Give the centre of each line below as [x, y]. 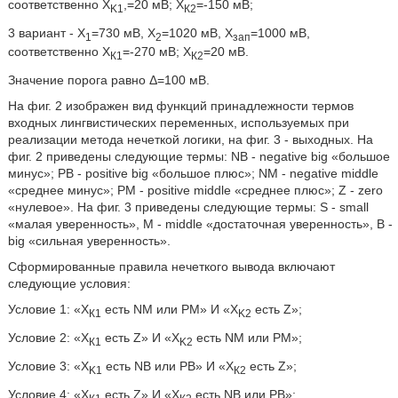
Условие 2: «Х [48, 337]
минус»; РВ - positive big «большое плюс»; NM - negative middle [193, 174]
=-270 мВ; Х [156, 52]
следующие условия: [69, 284]
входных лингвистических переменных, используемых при [178, 123]
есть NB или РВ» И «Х [167, 366]
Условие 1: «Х [48, 310]
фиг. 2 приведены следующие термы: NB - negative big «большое [199, 157]
